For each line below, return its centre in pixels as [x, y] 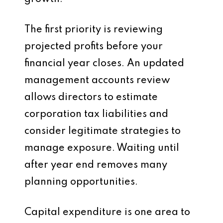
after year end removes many [96, 165]
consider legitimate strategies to [103, 131]
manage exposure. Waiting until [102, 148]
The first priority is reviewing [94, 30]
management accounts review [97, 81]
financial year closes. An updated [104, 64]
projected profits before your [94, 47]
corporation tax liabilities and [96, 114]
